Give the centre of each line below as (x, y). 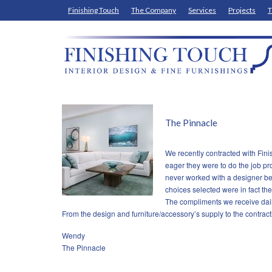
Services (202, 10)
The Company (154, 10)
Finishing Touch (93, 10)
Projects (242, 10)
